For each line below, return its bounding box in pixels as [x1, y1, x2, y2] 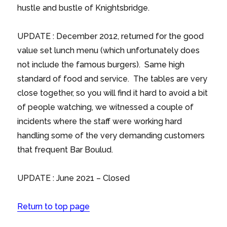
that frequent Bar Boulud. [17, 144, 113, 155]
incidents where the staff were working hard [17, 116, 182, 126]
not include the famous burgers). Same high [17, 59, 185, 69]
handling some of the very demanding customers [17, 130, 205, 140]
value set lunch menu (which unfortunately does [17, 45, 200, 55]
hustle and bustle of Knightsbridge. [17, 3, 150, 13]
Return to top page [17, 201, 90, 211]
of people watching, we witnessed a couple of [17, 102, 194, 112]
